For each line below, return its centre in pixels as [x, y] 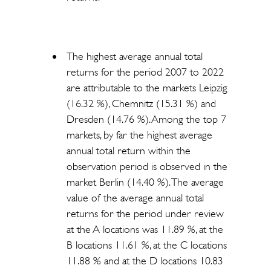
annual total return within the [128, 151]
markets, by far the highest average [139, 135]
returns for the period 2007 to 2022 [145, 72]
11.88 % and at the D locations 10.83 [145, 261]
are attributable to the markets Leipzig [147, 88]
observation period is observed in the [147, 166]
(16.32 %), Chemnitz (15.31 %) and [141, 103]
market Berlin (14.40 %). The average [145, 182]
